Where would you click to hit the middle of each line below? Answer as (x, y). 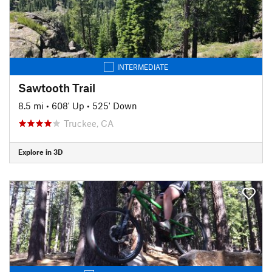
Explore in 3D (40, 152)
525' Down (115, 105)
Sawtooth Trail (57, 87)
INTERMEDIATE (143, 66)
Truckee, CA (89, 123)
